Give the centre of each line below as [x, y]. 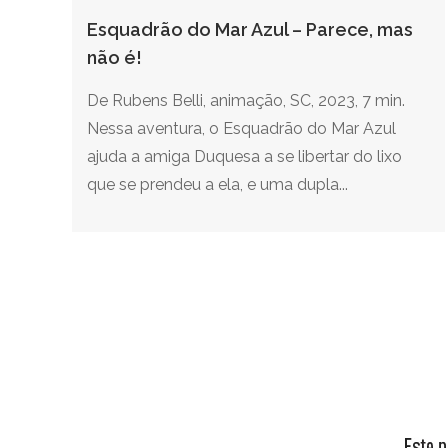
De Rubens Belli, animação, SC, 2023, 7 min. [246, 100]
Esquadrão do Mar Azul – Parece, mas [250, 29]
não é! [114, 57]
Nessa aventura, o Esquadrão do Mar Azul [241, 128]
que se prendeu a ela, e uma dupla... [217, 184]
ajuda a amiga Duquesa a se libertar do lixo [244, 156]
